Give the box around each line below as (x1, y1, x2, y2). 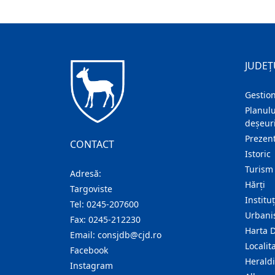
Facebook (70, 244, 108, 256)
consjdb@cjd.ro (98, 228, 161, 241)
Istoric (245, 148, 271, 160)
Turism (245, 163, 273, 175)
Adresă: (70, 167, 101, 179)
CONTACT (70, 137, 114, 151)
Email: (70, 228, 98, 241)
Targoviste (70, 182, 112, 195)
